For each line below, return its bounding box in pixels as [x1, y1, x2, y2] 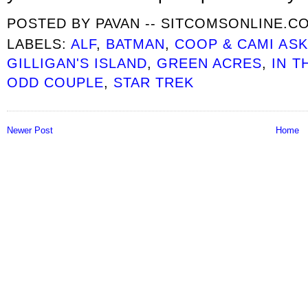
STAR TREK [113, 74, 195, 91]
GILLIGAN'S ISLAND [7, 55, 148, 71]
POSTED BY [7, 15, 96, 32]
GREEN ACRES [157, 55, 263, 71]
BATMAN [106, 36, 166, 52]
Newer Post [7, 124, 53, 135]
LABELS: [7, 36, 71, 52]
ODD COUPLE [7, 74, 104, 91]
